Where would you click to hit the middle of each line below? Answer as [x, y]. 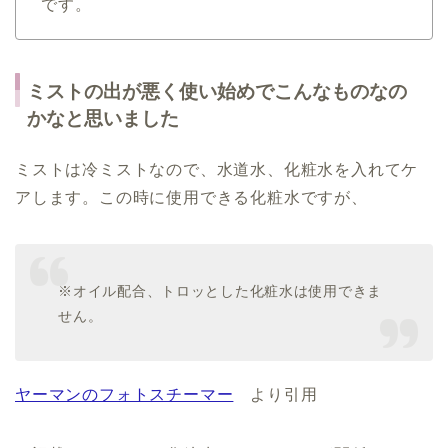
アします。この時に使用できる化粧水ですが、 [191, 198]
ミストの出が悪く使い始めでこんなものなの [217, 92]
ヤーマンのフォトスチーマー [124, 395]
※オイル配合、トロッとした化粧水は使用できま [220, 290]
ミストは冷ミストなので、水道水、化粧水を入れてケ [217, 170]
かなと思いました [103, 119]
